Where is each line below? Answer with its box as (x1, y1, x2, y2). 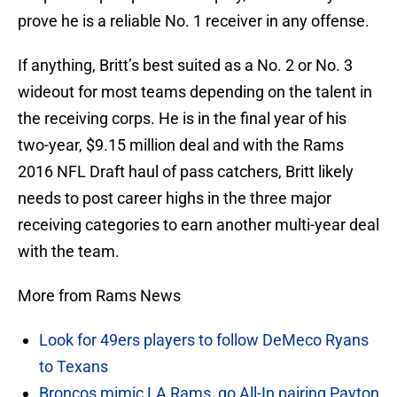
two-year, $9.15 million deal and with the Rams (18, 136, 344, 155)
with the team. (18, 242, 120, 261)
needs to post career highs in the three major (18, 189, 331, 208)
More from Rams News (18, 286, 181, 306)
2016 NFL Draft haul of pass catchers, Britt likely (18, 162, 354, 182)
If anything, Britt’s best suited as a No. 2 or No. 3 (18, 56, 353, 75)
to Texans (39, 357, 108, 377)
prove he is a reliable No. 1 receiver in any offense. (18, 12, 370, 31)
